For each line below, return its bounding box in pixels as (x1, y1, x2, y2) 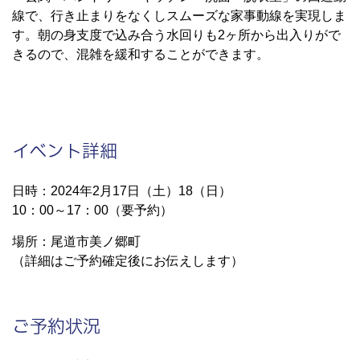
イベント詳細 (12, 138, 117, 166)
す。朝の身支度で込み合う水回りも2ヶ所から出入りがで (12, 27, 341, 42)
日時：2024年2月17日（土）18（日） (12, 183, 231, 198)
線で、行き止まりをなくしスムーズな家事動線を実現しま (12, 8, 346, 22)
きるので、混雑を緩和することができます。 (12, 47, 269, 61)
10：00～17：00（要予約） (12, 202, 173, 217)
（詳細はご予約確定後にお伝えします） (12, 253, 243, 268)
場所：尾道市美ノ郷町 (12, 234, 141, 248)
